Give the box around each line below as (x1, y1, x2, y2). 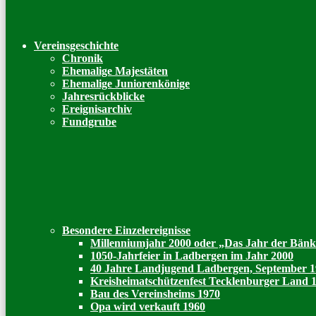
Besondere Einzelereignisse (62, 224, 190, 236)
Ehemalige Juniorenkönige (62, 78, 190, 90)
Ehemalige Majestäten (62, 65, 168, 77)
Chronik (62, 52, 103, 64)
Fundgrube (62, 116, 116, 128)
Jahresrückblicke (62, 90, 145, 102)
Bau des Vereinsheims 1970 (90, 288, 220, 300)
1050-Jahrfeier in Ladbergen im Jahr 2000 (90, 250, 293, 262)
